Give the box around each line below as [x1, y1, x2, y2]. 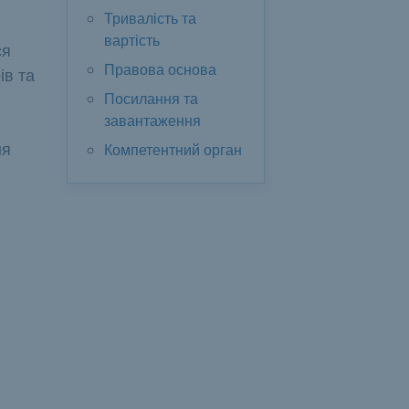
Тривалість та [104, 8, 196, 29]
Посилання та [104, 89, 198, 110]
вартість [104, 30, 160, 51]
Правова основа [104, 59, 216, 80]
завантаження [104, 110, 201, 131]
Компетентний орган [104, 140, 242, 161]
